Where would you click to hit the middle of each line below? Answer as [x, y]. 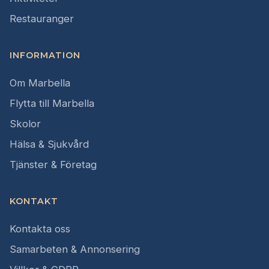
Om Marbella [40, 83]
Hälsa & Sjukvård [49, 144]
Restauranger [42, 18]
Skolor [25, 123]
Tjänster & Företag [53, 164]
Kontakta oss [40, 228]
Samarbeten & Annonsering [75, 249]
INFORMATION [45, 55]
